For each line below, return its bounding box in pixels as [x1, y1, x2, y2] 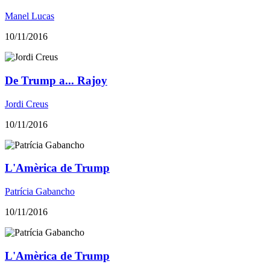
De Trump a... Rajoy [5, 74, 107, 87]
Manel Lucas [5, 11, 54, 22]
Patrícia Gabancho [5, 186, 75, 196]
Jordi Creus [5, 98, 48, 109]
